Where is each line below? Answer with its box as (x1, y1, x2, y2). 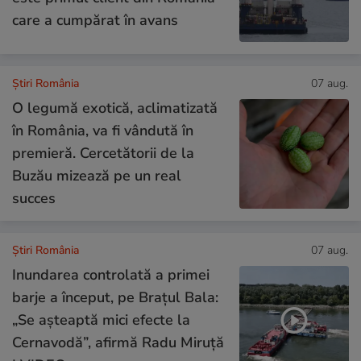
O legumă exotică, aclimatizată (12, 98, 218, 118)
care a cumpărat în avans (12, 10, 178, 30)
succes (12, 189, 56, 209)
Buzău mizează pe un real (12, 166, 181, 186)
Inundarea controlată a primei (12, 265, 210, 285)
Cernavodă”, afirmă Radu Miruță (12, 333, 224, 353)
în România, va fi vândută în (12, 121, 193, 141)
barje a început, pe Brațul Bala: (12, 288, 218, 308)
